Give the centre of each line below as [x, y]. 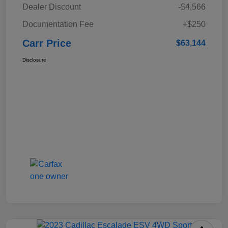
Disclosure [34, 60]
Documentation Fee [58, 24]
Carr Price [47, 44]
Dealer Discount [52, 7]
